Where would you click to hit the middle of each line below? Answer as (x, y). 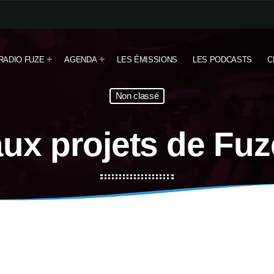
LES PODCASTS (222, 59)
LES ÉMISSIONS (147, 59)
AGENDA (81, 59)
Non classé (137, 96)
